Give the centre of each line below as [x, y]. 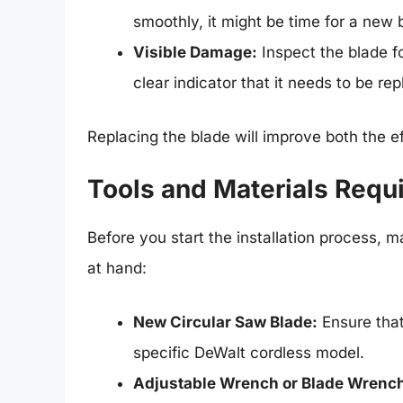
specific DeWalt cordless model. [249, 352]
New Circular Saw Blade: [225, 322]
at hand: [117, 269]
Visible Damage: [195, 53]
